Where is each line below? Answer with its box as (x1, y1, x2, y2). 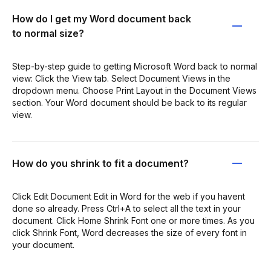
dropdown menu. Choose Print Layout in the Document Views (12, 85, 256, 96)
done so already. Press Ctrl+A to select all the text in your (12, 203, 241, 214)
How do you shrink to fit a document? (12, 157, 189, 169)
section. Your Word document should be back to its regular (12, 97, 247, 108)
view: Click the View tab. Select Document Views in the (12, 73, 230, 83)
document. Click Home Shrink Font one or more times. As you (12, 215, 255, 226)
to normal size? (12, 27, 84, 39)
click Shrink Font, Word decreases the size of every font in (12, 227, 247, 238)
